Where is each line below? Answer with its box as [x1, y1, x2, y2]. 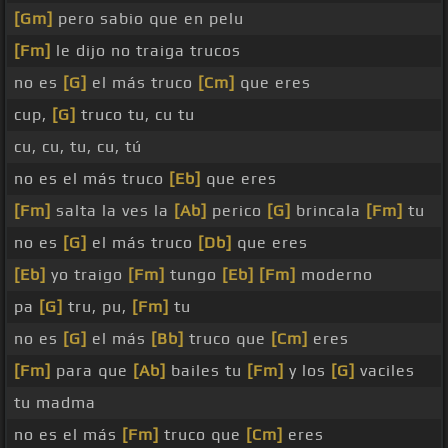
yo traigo [46, 265, 128, 285]
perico [207, 201, 267, 221]
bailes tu [166, 361, 247, 381]
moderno [296, 265, 373, 285]
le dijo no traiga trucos [51, 41, 241, 61]
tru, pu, [63, 297, 132, 317]
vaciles [355, 361, 415, 381]
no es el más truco [14, 169, 169, 189]
